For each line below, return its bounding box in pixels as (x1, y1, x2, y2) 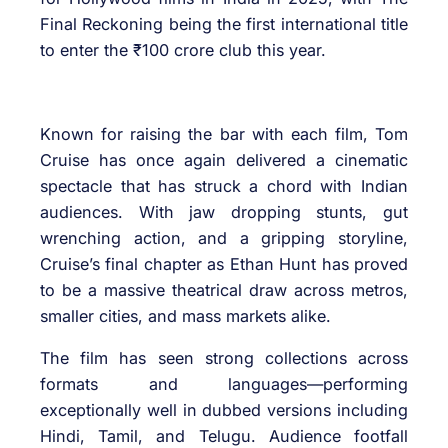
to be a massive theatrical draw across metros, (40, 280, 408, 301)
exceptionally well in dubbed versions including (40, 400, 408, 421)
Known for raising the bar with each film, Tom (40, 124, 408, 145)
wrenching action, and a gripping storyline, (40, 228, 408, 249)
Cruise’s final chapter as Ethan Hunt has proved (40, 254, 408, 275)
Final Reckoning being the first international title (40, 13, 408, 34)
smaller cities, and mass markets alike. (40, 306, 331, 327)
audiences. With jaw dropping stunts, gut (40, 202, 408, 223)
